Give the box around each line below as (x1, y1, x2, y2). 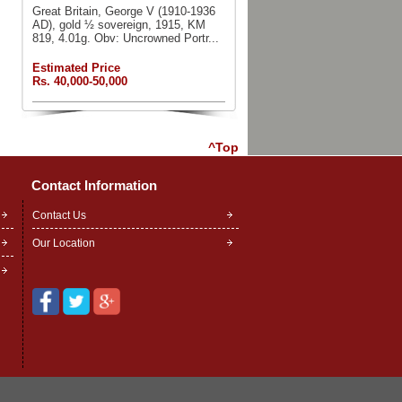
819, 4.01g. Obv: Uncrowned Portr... (31, 31, 219, 45)
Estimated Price (31, 61, 120, 74)
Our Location (32, 237, 95, 249)
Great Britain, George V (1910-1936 (31, 4, 215, 18)
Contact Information (31, 178, 157, 193)
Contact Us (32, 209, 86, 222)
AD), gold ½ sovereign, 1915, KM (31, 18, 205, 31)
